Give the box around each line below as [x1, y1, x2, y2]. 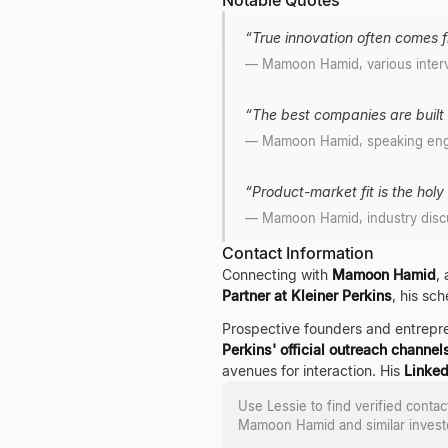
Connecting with [222, 266, 332, 283]
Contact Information [222, 243, 374, 263]
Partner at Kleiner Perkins [222, 287, 392, 304]
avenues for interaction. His [222, 362, 404, 379]
